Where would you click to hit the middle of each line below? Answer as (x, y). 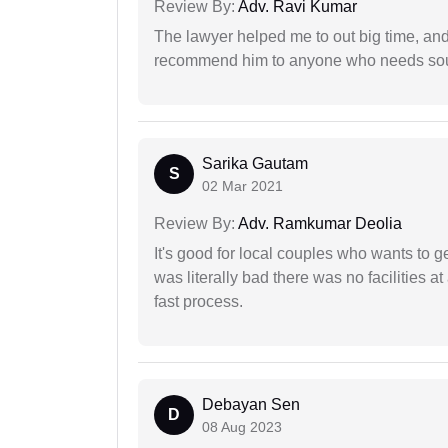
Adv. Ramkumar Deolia (318, 224)
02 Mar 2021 (242, 186)
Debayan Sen (251, 405)
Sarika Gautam (255, 164)
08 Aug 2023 (242, 427)
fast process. (198, 302)
